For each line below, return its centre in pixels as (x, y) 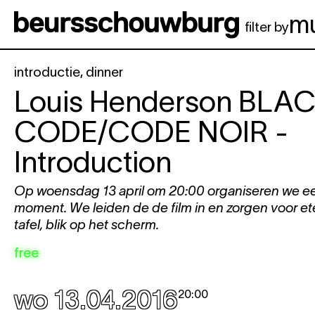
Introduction (93, 162)
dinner (104, 72)
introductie (47, 72)
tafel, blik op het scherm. (86, 225)
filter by (267, 27)
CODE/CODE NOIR (141, 131)
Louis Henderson (126, 101)
